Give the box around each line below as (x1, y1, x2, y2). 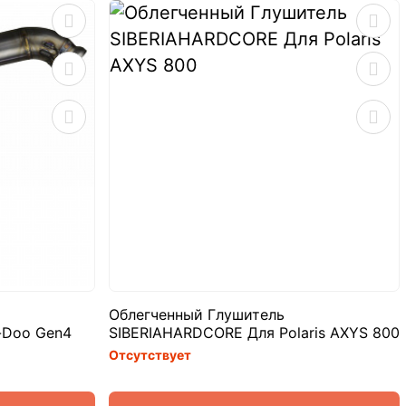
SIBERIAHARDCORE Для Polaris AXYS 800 (108, 323, 400, 342)
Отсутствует (108, 346, 191, 362)
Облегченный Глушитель (108, 304, 285, 324)
